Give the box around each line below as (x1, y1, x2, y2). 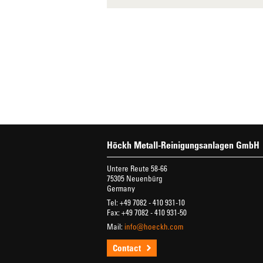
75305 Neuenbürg (107, 173, 163, 183)
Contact (113, 242, 141, 253)
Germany (107, 183, 135, 193)
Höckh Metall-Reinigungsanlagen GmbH (107, 139, 259, 151)
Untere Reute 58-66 (107, 163, 167, 173)
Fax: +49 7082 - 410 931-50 (107, 207, 187, 217)
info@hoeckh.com (124, 221, 183, 231)
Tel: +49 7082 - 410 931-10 (107, 197, 185, 207)
